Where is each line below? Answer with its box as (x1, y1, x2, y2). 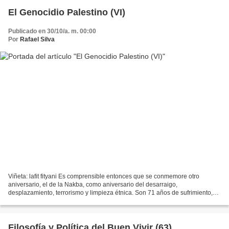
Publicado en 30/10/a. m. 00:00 (8, 28, 96, 35)
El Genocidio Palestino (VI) (8, 7, 125, 18)
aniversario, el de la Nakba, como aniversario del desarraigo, (8, 180, 177, 188)
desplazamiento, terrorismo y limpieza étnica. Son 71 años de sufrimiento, (8, 189, 213, 196)
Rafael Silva (20, 36, 55, 43)
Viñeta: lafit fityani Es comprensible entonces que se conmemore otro (8, 172, 199, 180)
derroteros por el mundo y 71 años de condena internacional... (8, 197, 181, 204)
